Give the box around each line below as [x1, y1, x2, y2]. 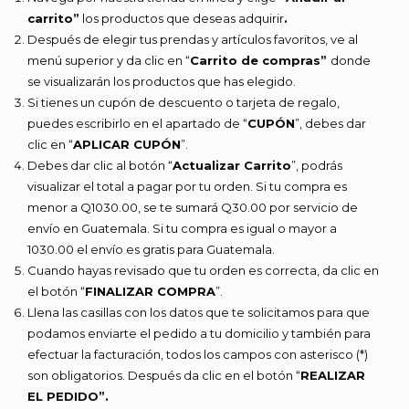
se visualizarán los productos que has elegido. [27, 73, 296, 89]
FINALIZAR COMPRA [85, 283, 215, 299]
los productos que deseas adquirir [79, 10, 284, 26]
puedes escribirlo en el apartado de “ [27, 115, 247, 131]
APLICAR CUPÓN [73, 136, 181, 152]
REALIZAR [300, 367, 365, 383]
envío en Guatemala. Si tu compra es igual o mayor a [27, 220, 337, 236]
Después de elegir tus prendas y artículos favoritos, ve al [27, 31, 358, 47]
